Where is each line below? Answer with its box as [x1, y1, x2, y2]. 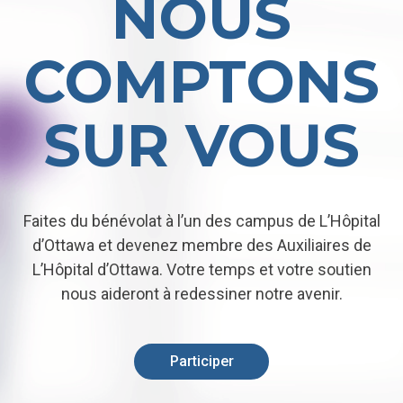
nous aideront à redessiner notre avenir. [60, 284, 343, 304]
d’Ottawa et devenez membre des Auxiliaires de [31, 236, 372, 255]
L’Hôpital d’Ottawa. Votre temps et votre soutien [31, 260, 372, 280]
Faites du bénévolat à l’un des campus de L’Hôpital [22, 211, 381, 231]
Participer [169, 353, 234, 371]
